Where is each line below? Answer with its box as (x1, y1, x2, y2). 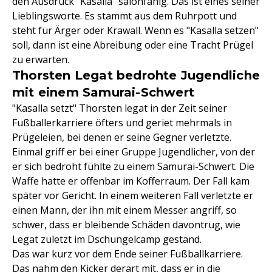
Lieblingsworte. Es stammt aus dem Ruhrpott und (12, 9, 237, 23)
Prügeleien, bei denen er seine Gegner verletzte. (12, 131, 231, 144)
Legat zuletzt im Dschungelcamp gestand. (12, 233, 202, 246)
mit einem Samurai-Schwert (12, 85, 194, 100)
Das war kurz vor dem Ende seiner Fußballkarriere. (12, 247, 243, 261)
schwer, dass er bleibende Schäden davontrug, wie (12, 218, 240, 232)
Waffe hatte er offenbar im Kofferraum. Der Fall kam (12, 174, 250, 188)
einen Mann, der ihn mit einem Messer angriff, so (12, 203, 237, 217)
